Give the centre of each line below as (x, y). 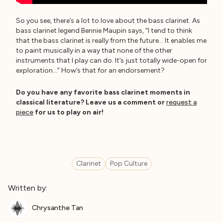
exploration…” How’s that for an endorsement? (90, 70)
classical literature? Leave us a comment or (91, 102)
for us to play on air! (68, 112)
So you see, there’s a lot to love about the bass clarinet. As (108, 21)
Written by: (28, 188)
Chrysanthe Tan (57, 208)
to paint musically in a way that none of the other (94, 51)
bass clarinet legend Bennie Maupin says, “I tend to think (104, 31)
